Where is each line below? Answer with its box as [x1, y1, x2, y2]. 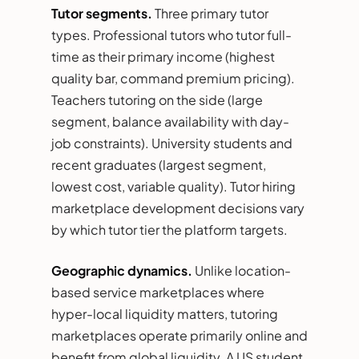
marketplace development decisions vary [51, 199, 305, 216]
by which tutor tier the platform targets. [51, 220, 288, 238]
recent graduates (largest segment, [51, 155, 266, 173]
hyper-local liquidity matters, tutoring [51, 305, 278, 322]
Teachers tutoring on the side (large [51, 91, 263, 108]
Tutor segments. [51, 4, 152, 22]
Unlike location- [192, 261, 291, 279]
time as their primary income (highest [51, 47, 275, 65]
